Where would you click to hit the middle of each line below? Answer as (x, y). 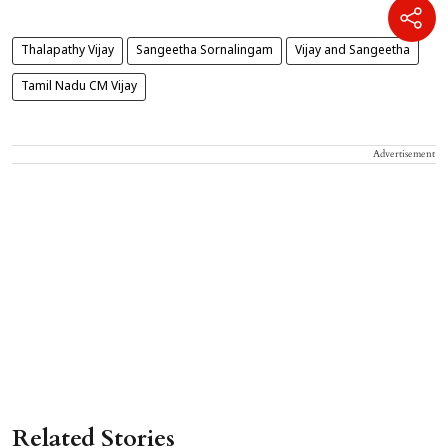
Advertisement (404, 154)
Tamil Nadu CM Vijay (79, 87)
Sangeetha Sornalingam (204, 51)
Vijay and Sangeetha (352, 51)
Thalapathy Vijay (67, 51)
